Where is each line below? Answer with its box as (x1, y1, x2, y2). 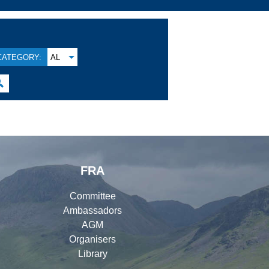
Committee (69, 190, 116, 201)
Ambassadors (63, 205, 122, 216)
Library (77, 248, 107, 259)
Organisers (69, 234, 116, 244)
